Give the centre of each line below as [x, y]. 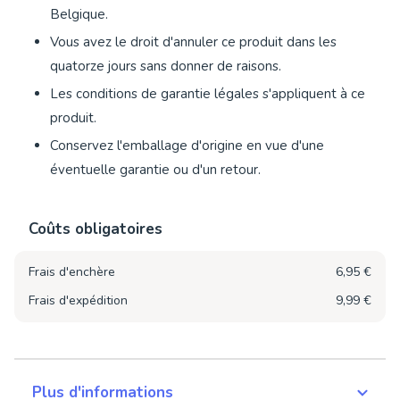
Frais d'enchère [72, 272]
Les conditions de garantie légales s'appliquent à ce [208, 94]
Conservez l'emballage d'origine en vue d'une [187, 146]
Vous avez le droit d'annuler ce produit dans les [193, 42]
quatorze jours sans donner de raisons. [166, 67]
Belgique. [79, 15]
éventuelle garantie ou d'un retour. [155, 170]
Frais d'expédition [78, 301]
